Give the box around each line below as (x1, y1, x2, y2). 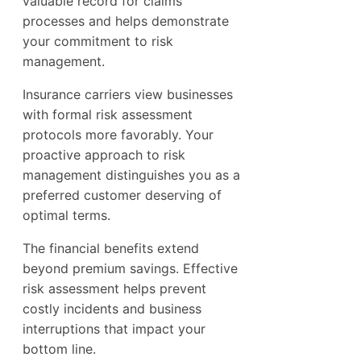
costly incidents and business (23, 300, 201, 317)
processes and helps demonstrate (23, 12, 229, 29)
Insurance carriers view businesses (23, 85, 233, 102)
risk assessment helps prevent (23, 280, 206, 297)
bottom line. (23, 340, 96, 357)
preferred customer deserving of (23, 186, 222, 203)
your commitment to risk (23, 32, 173, 49)
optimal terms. (23, 206, 110, 223)
